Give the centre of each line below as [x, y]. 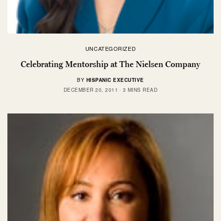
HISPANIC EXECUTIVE [115, 80]
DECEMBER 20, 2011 [91, 90]
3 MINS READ [140, 90]
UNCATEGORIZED [110, 48]
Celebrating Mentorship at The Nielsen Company [110, 64]
